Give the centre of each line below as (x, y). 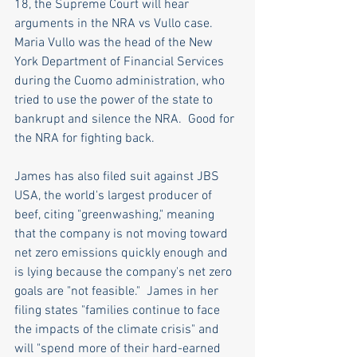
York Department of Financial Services (121, 62)
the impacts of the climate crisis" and (118, 330)
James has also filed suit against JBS (118, 177)
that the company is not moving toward (123, 234)
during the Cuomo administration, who (121, 81)
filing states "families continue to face (119, 310)
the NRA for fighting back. (84, 138)
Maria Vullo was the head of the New (115, 43)
